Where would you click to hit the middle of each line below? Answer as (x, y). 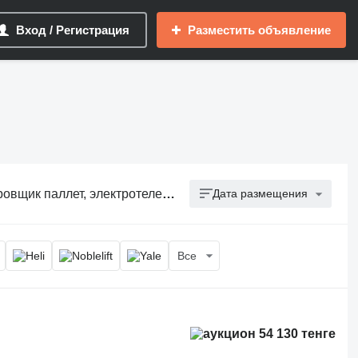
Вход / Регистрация (73, 30)
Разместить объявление (259, 30)
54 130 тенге (296, 334)
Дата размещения (261, 193)
